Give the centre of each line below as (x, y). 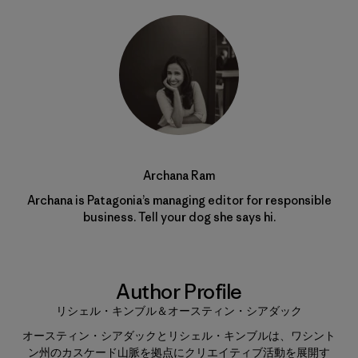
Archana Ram (179, 175)
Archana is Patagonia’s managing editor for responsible (179, 200)
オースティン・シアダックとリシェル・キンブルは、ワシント (179, 335)
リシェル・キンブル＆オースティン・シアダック (179, 310)
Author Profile (179, 291)
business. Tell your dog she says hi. (179, 217)
